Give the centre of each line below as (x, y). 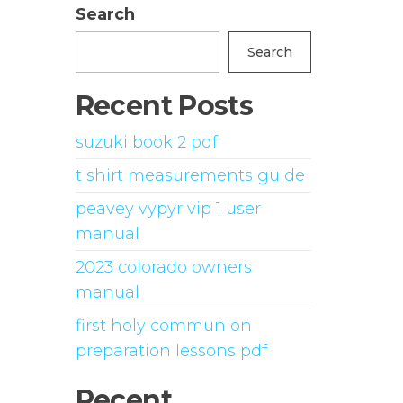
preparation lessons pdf (171, 351)
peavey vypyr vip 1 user (168, 209)
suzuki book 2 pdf (146, 142)
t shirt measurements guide (190, 175)
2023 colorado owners (163, 267)
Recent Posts (164, 106)
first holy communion (163, 326)
